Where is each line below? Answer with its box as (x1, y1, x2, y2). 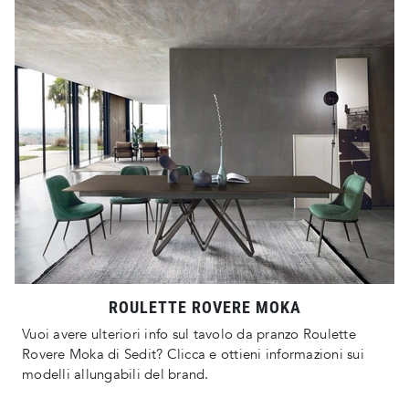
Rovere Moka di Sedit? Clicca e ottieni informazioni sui (22, 345, 364, 364)
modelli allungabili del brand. (22, 365, 209, 384)
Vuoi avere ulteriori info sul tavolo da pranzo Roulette (22, 325, 356, 344)
